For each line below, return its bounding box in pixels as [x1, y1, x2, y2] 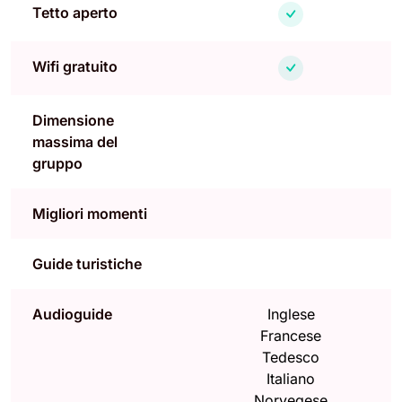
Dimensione [32, 110, 114, 129]
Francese [260, 326, 321, 345]
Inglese [267, 304, 315, 323]
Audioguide [32, 304, 112, 323]
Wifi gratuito [32, 57, 118, 75]
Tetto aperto [32, 3, 118, 22]
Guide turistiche [32, 254, 142, 273]
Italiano [267, 369, 315, 388]
